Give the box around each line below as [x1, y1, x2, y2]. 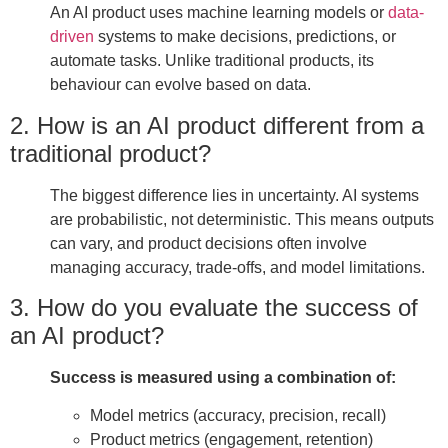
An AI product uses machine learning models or [50, 4, 388, 22]
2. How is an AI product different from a [10, 111, 424, 139]
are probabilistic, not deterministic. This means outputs [50, 210, 434, 228]
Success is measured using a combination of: [50, 368, 396, 386]
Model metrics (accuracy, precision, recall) [90, 407, 386, 425]
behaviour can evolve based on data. [50, 76, 311, 94]
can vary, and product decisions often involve [50, 234, 367, 252]
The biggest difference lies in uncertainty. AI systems [50, 186, 419, 204]
